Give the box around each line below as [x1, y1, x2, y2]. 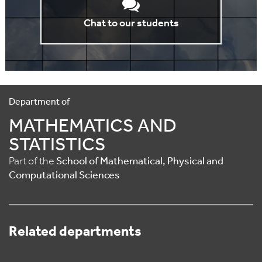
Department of [9, 98, 70, 107]
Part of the [9, 156, 56, 167]
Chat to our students [83, 18, 179, 29]
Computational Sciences [9, 170, 120, 181]
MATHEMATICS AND [9, 118, 177, 136]
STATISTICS [9, 136, 106, 155]
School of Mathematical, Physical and [56, 156, 223, 167]
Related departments [9, 225, 142, 239]
